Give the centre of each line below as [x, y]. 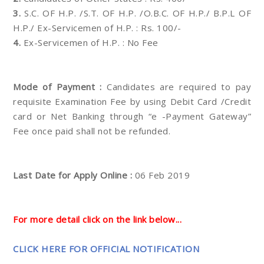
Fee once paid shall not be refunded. [92, 131]
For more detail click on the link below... [97, 219]
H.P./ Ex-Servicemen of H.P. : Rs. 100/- [97, 28]
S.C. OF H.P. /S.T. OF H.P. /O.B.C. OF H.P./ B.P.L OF [136, 13]
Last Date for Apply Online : [72, 175]
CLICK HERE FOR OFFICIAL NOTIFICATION [106, 249]
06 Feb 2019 [161, 175]
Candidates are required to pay [176, 87]
